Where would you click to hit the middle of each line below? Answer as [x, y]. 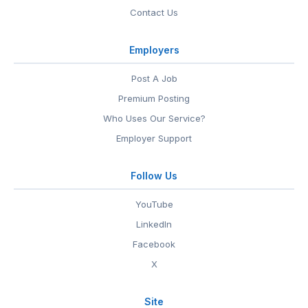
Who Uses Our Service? [154, 119]
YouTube [154, 205]
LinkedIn [154, 224]
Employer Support [154, 139]
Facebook [154, 244]
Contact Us [154, 13]
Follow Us [154, 176]
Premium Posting [154, 99]
